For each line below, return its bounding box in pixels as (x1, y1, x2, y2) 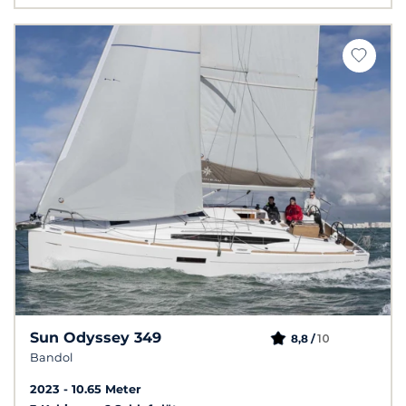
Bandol (30, 351, 72, 365)
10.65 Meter (72, 382, 141, 397)
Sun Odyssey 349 (30, 329, 161, 347)
